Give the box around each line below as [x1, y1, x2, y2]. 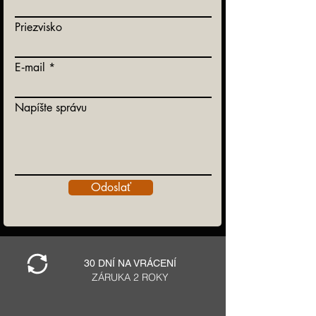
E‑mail [15, 60, 45, 75]
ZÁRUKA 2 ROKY [92, 271, 169, 284]
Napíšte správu [15, 100, 87, 115]
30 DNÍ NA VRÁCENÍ [84, 257, 176, 269]
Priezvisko [15, 20, 62, 35]
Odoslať [90, 180, 131, 195]
